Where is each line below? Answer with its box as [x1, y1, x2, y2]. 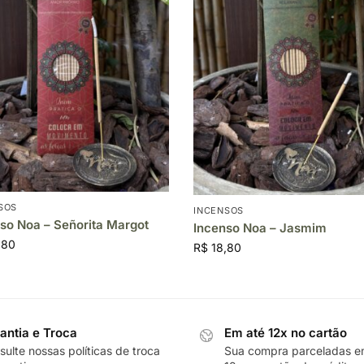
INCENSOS [193, 205, 244, 217]
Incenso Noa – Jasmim [193, 220, 327, 236]
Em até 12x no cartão [224, 325, 347, 341]
